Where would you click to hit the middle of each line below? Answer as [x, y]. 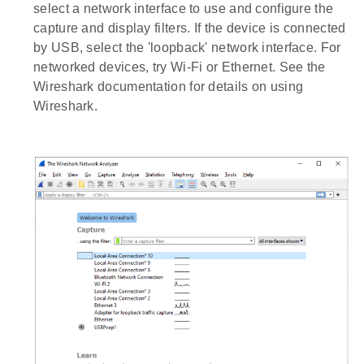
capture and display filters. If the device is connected [190, 28]
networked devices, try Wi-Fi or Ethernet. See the [180, 67]
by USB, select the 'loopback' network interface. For [187, 47]
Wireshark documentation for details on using [169, 86]
